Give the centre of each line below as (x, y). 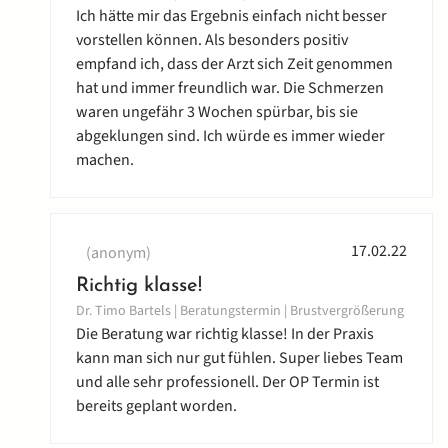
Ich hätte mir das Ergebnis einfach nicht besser (231, 16)
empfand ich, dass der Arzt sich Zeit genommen (234, 64)
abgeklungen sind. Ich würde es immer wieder (230, 136)
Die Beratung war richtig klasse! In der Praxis (225, 334)
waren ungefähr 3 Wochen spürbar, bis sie (217, 112)
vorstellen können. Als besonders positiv (212, 40)
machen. (105, 160)
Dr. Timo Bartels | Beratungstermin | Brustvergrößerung (240, 311)
